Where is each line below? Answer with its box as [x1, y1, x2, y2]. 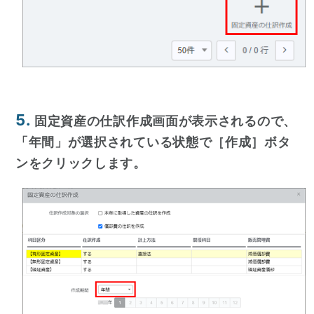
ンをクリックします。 [15, 156, 146, 171]
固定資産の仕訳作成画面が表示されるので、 [34, 114, 296, 129]
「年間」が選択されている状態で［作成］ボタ [15, 135, 291, 150]
